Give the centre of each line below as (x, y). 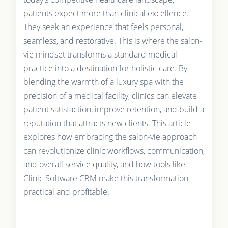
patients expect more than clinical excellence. (106, 13)
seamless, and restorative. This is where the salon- (112, 40)
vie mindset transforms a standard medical (100, 54)
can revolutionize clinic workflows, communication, (114, 150)
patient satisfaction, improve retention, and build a (113, 109)
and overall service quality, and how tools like (104, 164)
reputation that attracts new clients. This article (107, 123)
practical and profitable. (66, 192)
